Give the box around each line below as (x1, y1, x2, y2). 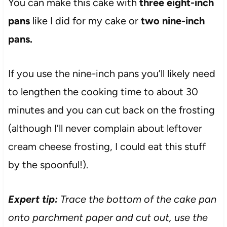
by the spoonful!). (8, 158, 88, 171)
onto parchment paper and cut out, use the (8, 211, 208, 223)
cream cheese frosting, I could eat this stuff (8, 140, 206, 153)
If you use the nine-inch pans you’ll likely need (8, 67, 215, 80)
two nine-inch (140, 14, 205, 27)
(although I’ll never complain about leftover (8, 122, 202, 134)
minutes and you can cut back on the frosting (8, 103, 215, 116)
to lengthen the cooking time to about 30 (8, 85, 198, 98)
